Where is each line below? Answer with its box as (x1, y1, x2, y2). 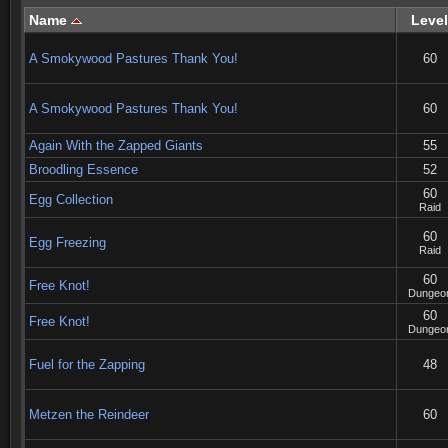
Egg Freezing (29, 235, 106, 250)
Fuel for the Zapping (29, 357, 145, 372)
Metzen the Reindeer (29, 407, 149, 422)
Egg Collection (29, 192, 113, 207)
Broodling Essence (29, 162, 138, 177)
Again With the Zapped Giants (29, 138, 203, 153)
